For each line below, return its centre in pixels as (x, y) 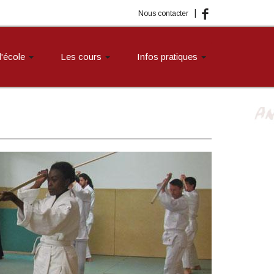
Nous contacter (163, 13)
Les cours (82, 57)
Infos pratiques (168, 57)
